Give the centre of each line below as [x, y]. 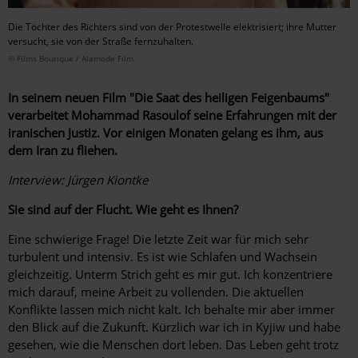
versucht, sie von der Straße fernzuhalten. [101, 41]
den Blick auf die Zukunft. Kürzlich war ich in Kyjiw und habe [174, 326]
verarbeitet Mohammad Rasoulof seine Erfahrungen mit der [172, 115]
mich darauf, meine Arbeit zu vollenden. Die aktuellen [156, 291]
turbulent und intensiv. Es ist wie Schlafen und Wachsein [163, 256]
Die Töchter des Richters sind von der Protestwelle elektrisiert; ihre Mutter [172, 26]
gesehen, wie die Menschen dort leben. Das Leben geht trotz [173, 344]
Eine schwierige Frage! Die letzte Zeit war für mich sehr [158, 239]
